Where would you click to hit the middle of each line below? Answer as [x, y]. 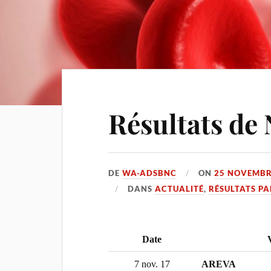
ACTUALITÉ [180, 189]
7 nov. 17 [152, 264]
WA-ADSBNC [150, 173]
